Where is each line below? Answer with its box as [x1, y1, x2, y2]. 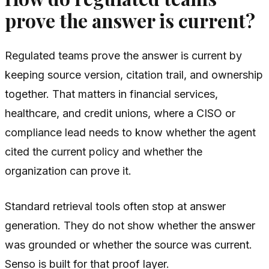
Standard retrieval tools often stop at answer [5, 199, 226, 213]
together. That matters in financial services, [5, 87, 218, 100]
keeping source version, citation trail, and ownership [5, 68, 263, 81]
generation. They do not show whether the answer [5, 219, 255, 232]
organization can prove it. [5, 164, 131, 177]
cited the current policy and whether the [5, 145, 202, 158]
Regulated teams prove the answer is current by [5, 49, 242, 62]
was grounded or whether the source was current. [5, 238, 252, 251]
